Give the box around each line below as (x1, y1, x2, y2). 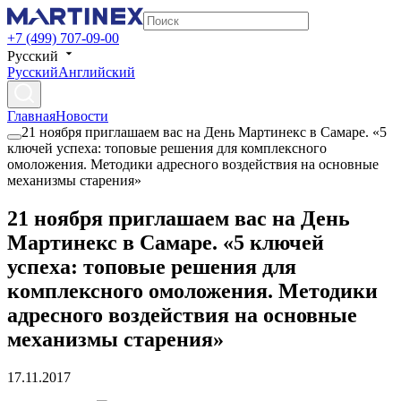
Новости (55, 108, 108, 124)
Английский (58, 64, 135, 80)
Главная (7, 108, 55, 124)
